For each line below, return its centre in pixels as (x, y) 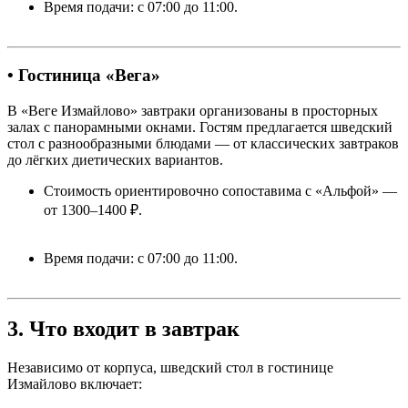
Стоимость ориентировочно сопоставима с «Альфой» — (220, 190)
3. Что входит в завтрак (123, 329)
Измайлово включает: (75, 384)
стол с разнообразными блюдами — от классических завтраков (203, 143)
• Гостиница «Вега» (84, 75)
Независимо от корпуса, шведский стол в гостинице (170, 368)
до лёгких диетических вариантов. (115, 159)
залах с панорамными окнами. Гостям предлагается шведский (200, 127)
